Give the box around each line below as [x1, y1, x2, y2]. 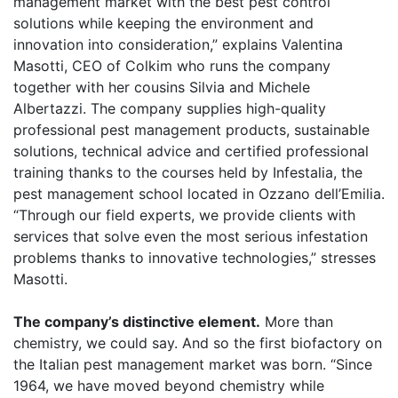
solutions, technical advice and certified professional [13, 142, 369, 160]
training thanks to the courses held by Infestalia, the [13, 163, 362, 181]
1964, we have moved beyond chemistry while [13, 377, 324, 394]
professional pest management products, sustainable [13, 121, 370, 139]
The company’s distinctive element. [13, 313, 260, 330]
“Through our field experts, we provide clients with [13, 206, 355, 224]
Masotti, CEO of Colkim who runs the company [13, 57, 330, 75]
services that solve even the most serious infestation [13, 227, 368, 245]
